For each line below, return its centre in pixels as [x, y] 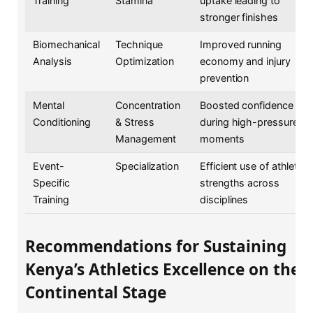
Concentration [148, 105]
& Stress [135, 122]
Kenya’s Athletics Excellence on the [162, 269]
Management [146, 138]
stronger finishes [239, 17]
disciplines [224, 199]
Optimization [145, 61]
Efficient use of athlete [252, 166]
